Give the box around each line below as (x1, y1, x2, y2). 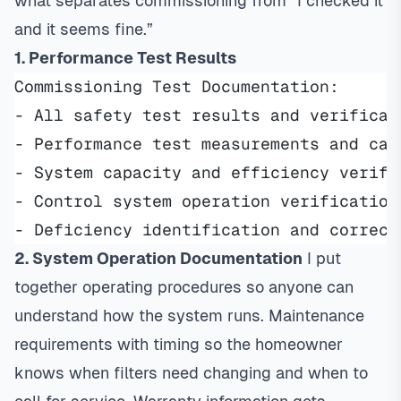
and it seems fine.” (14, 20, 153, 38)
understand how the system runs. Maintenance (14, 306, 364, 325)
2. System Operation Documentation (14, 249, 303, 268)
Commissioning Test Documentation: (14, 76, 339, 97)
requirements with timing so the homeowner (14, 335, 343, 354)
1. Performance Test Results (14, 48, 236, 67)
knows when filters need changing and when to (14, 363, 368, 382)
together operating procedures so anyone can (14, 277, 354, 296)
